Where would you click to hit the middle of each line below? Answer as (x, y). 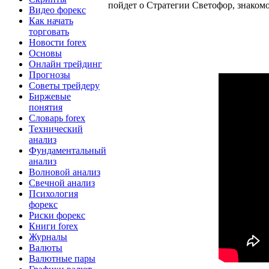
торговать (49, 31)
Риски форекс (57, 215)
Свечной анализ (62, 183)
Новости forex (58, 42)
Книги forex (53, 226)
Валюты (46, 247)
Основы (45, 53)
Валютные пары (62, 258)
